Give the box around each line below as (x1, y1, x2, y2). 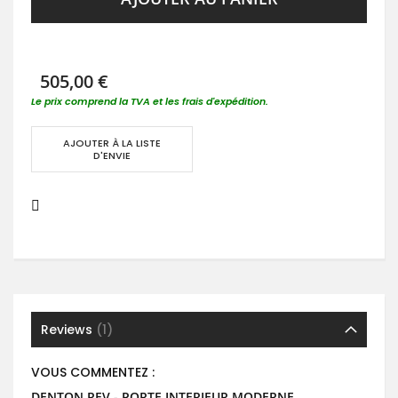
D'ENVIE (93, 148, 131, 163)
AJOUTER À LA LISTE (63, 136, 162, 151)
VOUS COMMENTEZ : (31, 363, 155, 382)
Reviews (41, 321, 96, 339)
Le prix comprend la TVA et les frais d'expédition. (31, 94, 268, 109)
